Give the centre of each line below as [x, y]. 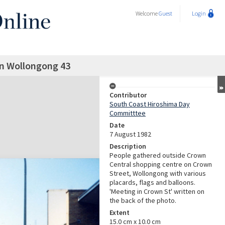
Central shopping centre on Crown [161, 164]
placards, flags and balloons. [152, 182]
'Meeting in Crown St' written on [157, 191]
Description [128, 146]
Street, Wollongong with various [158, 173]
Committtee [128, 113]
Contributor [128, 95]
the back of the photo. [143, 200]
